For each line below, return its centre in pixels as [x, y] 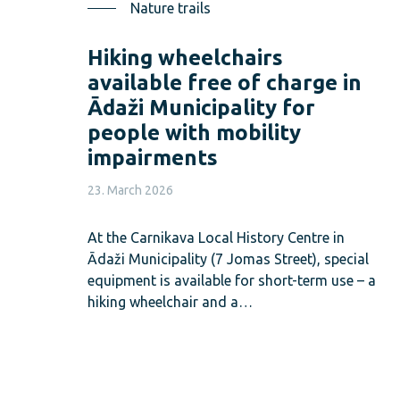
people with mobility [194, 132]
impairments [153, 157]
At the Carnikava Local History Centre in [216, 237]
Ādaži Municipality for [201, 107]
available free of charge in [225, 82]
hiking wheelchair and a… [170, 301]
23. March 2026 [130, 190]
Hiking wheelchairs [185, 57]
